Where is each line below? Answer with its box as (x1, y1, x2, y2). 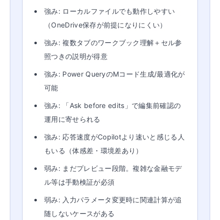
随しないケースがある (44, 209, 115, 218)
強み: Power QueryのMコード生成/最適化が (44, 70, 185, 78)
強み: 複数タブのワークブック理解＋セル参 (44, 38, 182, 47)
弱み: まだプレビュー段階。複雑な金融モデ (44, 164, 182, 172)
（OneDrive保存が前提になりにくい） (44, 21, 167, 29)
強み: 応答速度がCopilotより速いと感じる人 (44, 133, 185, 141)
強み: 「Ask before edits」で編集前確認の (44, 101, 181, 110)
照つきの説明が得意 (44, 52, 108, 60)
